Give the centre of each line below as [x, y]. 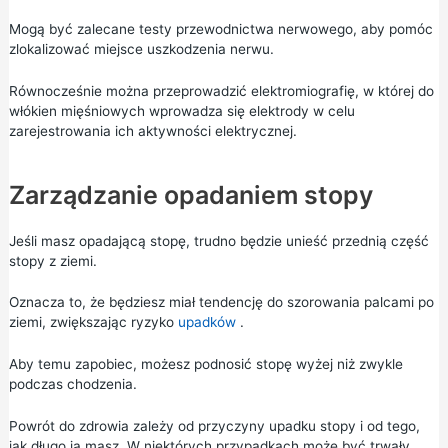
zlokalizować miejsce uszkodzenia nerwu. [141, 48]
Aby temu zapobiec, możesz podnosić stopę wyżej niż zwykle [205, 364]
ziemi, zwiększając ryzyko [93, 322]
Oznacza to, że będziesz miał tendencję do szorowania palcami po [221, 302]
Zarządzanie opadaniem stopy [190, 194]
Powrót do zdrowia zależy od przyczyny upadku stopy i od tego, [214, 426]
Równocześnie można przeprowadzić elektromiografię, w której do [221, 90]
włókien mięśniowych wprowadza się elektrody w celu [181, 110]
